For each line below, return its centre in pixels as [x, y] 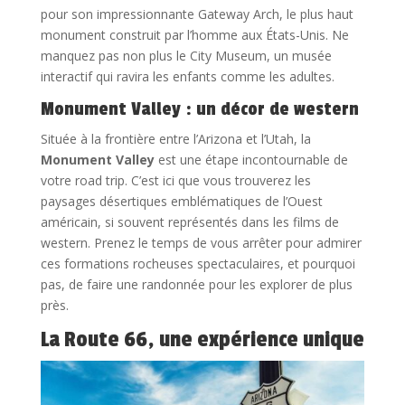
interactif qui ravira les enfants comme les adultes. [187, 76]
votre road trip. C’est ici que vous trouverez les [175, 180]
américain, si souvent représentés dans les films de [189, 221]
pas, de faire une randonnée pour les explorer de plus [196, 284]
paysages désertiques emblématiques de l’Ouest [181, 201]
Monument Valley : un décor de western [199, 109]
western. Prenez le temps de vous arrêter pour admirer [201, 242]
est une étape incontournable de [251, 159]
